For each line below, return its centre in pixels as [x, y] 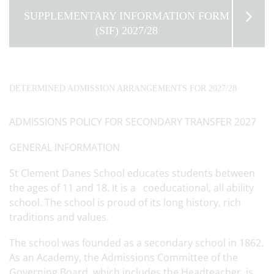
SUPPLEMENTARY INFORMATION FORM [126, 16]
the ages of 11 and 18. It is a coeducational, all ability [131, 188]
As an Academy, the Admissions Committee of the [124, 257]
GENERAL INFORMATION [66, 147]
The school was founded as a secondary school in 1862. [136, 243]
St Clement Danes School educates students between [132, 173]
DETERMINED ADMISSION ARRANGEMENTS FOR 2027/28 [123, 88]
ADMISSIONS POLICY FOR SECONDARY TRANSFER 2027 [134, 122]
